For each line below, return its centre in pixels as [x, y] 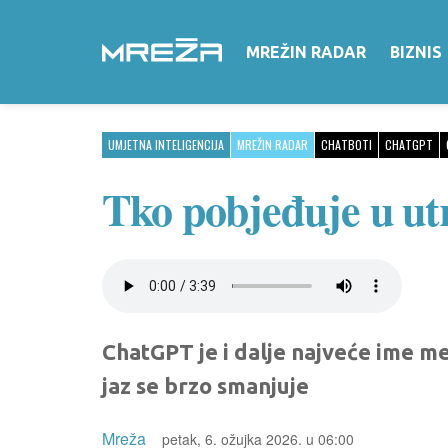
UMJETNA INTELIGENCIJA [166, 144]
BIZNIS [416, 52]
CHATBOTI [346, 144]
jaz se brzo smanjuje [205, 385]
